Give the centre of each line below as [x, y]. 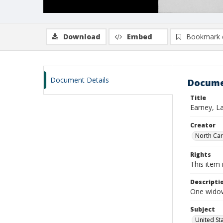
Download [82, 37]
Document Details [80, 80]
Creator [203, 125]
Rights [201, 155]
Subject [203, 209]
